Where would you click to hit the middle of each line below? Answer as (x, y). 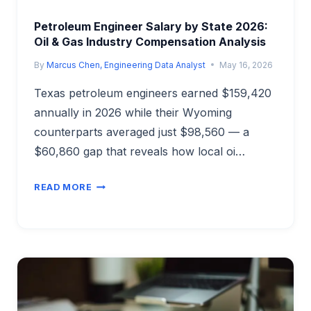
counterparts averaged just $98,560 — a (142, 132)
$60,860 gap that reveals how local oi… (140, 151)
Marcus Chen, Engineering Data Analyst (126, 65)
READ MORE (63, 187)
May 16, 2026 (246, 65)
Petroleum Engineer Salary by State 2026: (151, 26)
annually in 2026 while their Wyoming (133, 112)
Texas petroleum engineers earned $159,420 (153, 93)
